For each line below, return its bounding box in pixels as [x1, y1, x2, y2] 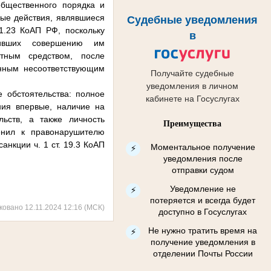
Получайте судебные [151, 68, 234, 79]
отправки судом [171, 165, 234, 175]
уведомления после [163, 153, 243, 163]
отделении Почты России [152, 248, 253, 258]
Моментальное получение [150, 142, 255, 152]
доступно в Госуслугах [158, 206, 247, 217]
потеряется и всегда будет [150, 195, 255, 205]
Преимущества [163, 119, 221, 128]
